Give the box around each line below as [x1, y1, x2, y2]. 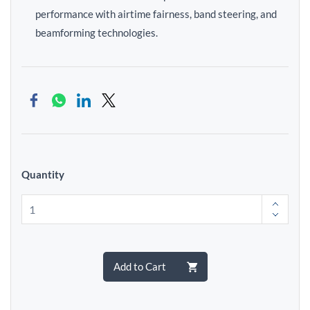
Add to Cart [113, 260, 166, 273]
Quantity [21, 168, 64, 181]
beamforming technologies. [35, 26, 158, 39]
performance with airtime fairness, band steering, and [35, 8, 277, 20]
